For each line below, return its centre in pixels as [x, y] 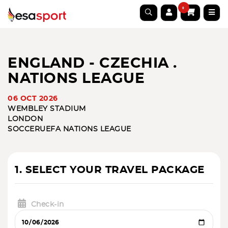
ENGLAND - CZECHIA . [92, 64]
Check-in [47, 205]
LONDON [25, 119]
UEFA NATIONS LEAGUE [85, 129]
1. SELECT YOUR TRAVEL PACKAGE [110, 170]
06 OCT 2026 [33, 99]
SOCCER [24, 129]
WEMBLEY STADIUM [47, 109]
